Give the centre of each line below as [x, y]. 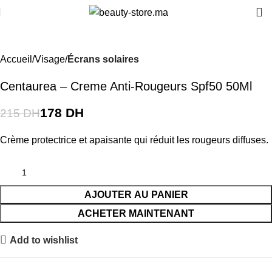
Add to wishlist [44, 240]
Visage [50, 59]
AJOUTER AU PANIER [136, 195]
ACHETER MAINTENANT [136, 213]
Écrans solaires [103, 59]
